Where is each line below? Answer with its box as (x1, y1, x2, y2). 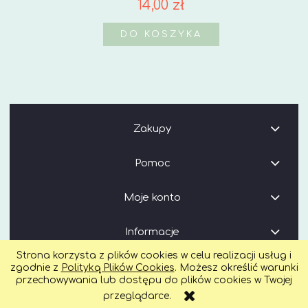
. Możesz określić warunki (174, 263, 298, 273)
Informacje (125, 225, 180, 238)
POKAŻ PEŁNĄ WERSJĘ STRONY (55, 276, 253, 286)
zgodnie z (10, 263, 61, 273)
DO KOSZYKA (120, 29, 202, 39)
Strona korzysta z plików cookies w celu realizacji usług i (16, 250, 291, 261)
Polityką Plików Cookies (60, 263, 175, 273)
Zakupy (133, 122, 172, 135)
